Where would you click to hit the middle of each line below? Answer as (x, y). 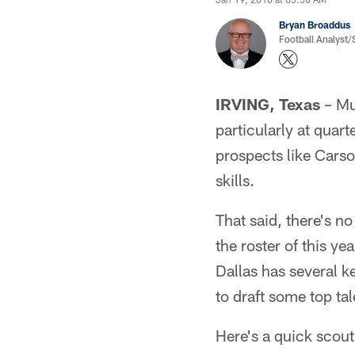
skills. (235, 180)
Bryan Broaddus (315, 25)
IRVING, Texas (268, 104)
